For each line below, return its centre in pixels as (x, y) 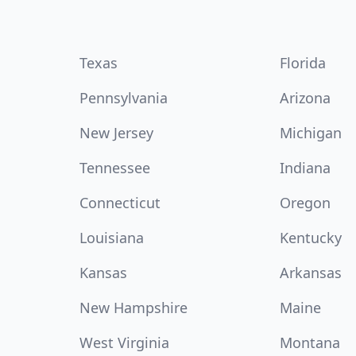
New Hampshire (133, 308)
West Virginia (124, 342)
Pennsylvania (124, 98)
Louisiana (112, 238)
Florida (303, 63)
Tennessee (115, 168)
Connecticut (120, 203)
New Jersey (116, 133)
